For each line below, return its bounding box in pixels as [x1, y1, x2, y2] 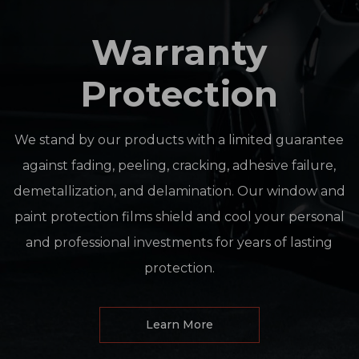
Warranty [91, 30, 268, 75]
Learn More [145, 317, 213, 333]
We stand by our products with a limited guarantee [14, 132, 345, 148]
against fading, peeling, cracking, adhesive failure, [22, 158, 337, 174]
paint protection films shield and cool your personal [14, 209, 345, 225]
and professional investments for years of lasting [26, 235, 333, 251]
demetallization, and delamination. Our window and [13, 184, 345, 200]
